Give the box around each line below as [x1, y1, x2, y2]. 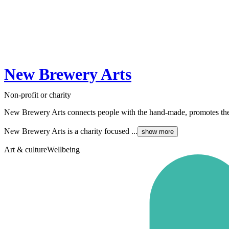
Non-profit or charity [4, 90, 71, 100]
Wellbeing [47, 145, 80, 154]
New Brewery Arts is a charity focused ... [4, 127, 138, 136]
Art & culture [4, 145, 47, 154]
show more [142, 128, 174, 136]
